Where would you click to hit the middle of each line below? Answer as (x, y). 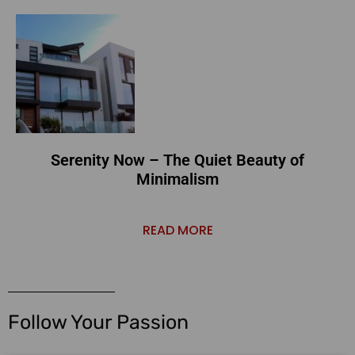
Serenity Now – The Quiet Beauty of (177, 160)
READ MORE (177, 231)
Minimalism (177, 179)
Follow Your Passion (98, 323)
